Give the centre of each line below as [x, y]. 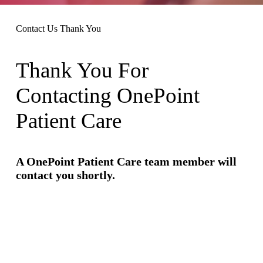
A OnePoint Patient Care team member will [126, 161]
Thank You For [82, 70]
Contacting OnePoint [107, 95]
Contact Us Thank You [58, 28]
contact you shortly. [65, 175]
